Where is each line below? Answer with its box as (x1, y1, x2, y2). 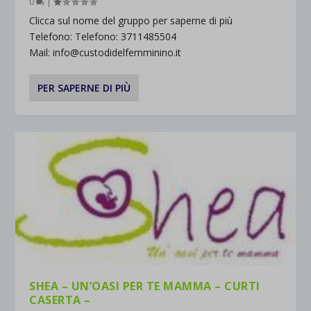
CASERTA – (29, 292, 91, 308)
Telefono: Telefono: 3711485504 (29, 30, 177, 44)
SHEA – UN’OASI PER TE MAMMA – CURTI (29, 278, 260, 294)
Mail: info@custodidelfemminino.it (29, 46, 182, 60)
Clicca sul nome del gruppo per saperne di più (29, 14, 233, 28)
